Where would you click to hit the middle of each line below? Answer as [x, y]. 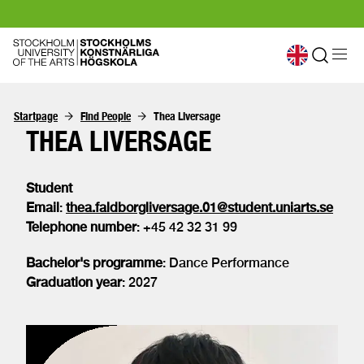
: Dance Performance [226, 263]
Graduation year [74, 282]
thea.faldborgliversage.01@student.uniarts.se [199, 208]
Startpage [36, 116]
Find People [106, 116]
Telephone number [81, 227]
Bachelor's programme [94, 263]
